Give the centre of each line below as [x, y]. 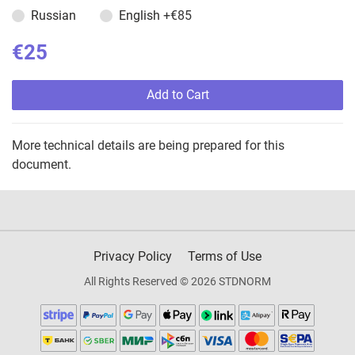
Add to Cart [177, 95]
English [141, 16]
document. [42, 165]
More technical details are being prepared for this [148, 146]
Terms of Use [225, 257]
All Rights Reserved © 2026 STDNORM [177, 282]
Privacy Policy [133, 257]
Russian [53, 16]
